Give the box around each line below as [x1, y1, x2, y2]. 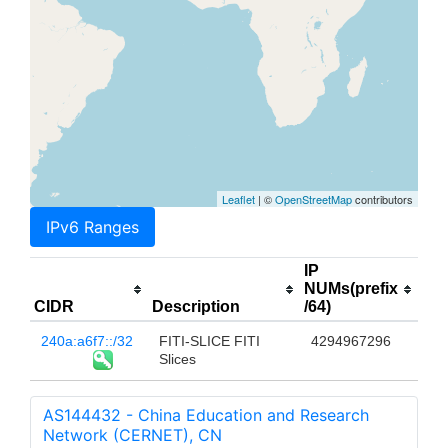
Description [152, 298, 240, 316]
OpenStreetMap [275, 191, 352, 208]
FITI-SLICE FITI [158, 333, 260, 350]
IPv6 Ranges [46, 217, 139, 238]
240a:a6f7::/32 [40, 333, 133, 350]
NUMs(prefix [304, 280, 398, 298]
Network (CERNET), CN [43, 425, 222, 446]
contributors [352, 191, 413, 208]
